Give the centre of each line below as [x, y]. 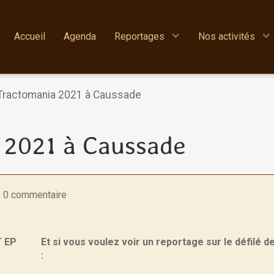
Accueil [30, 36]
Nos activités [228, 36]
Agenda [80, 36]
